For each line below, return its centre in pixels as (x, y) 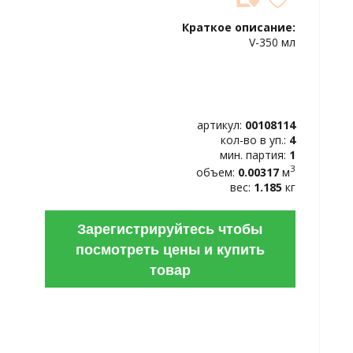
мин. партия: (255, 155)
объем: (217, 172)
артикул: (221, 125)
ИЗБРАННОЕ (59, 27)
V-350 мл (272, 42)
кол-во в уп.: (255, 140)
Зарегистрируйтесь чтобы (170, 228)
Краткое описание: (239, 27)
